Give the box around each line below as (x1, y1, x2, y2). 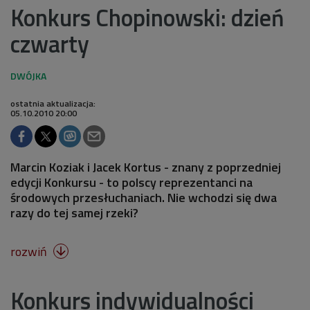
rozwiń (10, 242, 50, 261)
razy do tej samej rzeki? (10, 203, 138, 222)
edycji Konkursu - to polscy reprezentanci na (10, 173, 253, 192)
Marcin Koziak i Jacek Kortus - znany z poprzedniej (10, 158, 281, 176)
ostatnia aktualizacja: (10, 97, 95, 110)
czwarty (10, 26, 89, 62)
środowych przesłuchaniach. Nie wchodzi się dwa (10, 188, 277, 207)
